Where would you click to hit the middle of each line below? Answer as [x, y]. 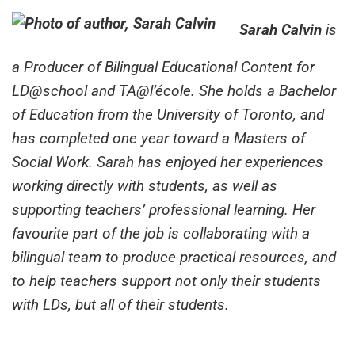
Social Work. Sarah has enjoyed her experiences [168, 162]
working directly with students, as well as [145, 185]
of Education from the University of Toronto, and [168, 114]
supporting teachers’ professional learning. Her [164, 209]
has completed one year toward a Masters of [158, 138]
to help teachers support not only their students [166, 281]
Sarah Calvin [281, 29]
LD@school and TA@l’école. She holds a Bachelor [174, 90]
